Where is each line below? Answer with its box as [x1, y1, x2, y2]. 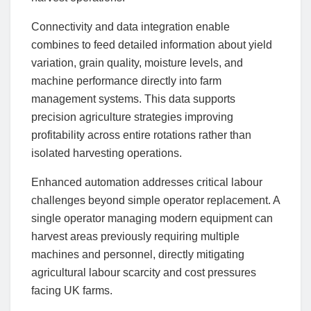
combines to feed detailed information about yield [31, 39, 272, 51]
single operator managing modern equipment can [31, 212, 273, 225]
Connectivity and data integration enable [31, 21, 230, 33]
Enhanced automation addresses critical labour [31, 176, 262, 189]
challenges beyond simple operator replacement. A [31, 194, 280, 207]
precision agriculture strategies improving [31, 111, 233, 124]
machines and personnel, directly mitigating [31, 249, 244, 261]
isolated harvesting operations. [31, 147, 182, 160]
